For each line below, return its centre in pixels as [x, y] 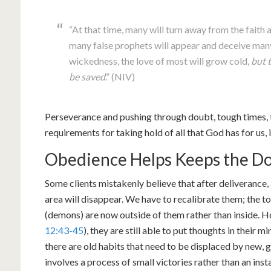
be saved [87, 77]
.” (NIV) [120, 77]
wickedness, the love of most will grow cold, [160, 61]
